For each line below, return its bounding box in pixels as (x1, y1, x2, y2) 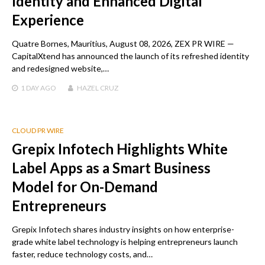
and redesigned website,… (12, 63, 109, 73)
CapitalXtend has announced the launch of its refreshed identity (12, 50, 249, 61)
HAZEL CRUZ (77, 83, 118, 92)
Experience (12, 11, 84, 28)
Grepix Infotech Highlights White (12, 140, 228, 157)
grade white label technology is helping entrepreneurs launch (12, 236, 238, 247)
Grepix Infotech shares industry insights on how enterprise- (12, 224, 234, 234)
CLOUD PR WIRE (12, 125, 64, 135)
